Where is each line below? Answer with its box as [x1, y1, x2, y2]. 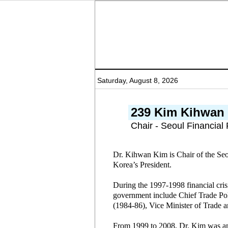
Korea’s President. [113, 160, 172, 169]
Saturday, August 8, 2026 [97, 76, 178, 84]
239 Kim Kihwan [131, 105, 224, 120]
